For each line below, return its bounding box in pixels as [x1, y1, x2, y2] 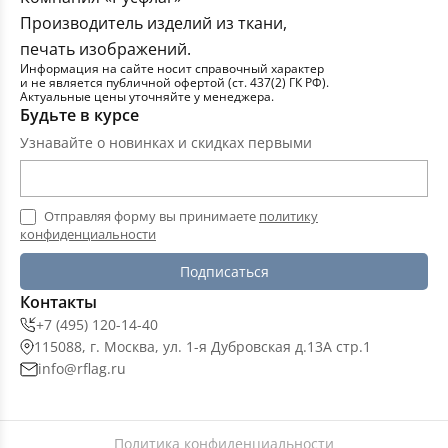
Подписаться [179, 262, 269, 282]
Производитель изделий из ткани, [20, 12, 287, 35]
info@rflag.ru [38, 359, 126, 379]
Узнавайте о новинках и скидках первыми [20, 133, 312, 153]
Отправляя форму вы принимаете [44, 207, 259, 226]
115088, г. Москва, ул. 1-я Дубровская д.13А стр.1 [34, 337, 371, 357]
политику [259, 207, 318, 226]
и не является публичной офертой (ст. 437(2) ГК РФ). [20, 74, 329, 92]
